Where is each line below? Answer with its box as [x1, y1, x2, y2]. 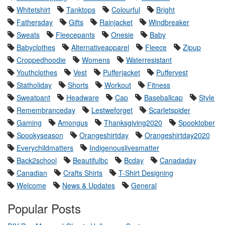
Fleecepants [56, 30, 95, 40]
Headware [66, 92, 99, 103]
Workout [104, 80, 131, 90]
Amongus [58, 118, 88, 128]
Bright [156, 5, 175, 15]
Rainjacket [99, 17, 133, 28]
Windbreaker [149, 17, 189, 28]
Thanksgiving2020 [104, 118, 162, 128]
